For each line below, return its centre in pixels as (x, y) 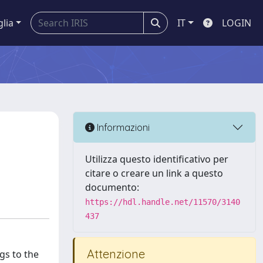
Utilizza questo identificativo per (157, 159)
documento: (112, 187)
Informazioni (122, 127)
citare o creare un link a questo (154, 173)
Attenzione (114, 254)
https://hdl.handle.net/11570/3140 (163, 202)
